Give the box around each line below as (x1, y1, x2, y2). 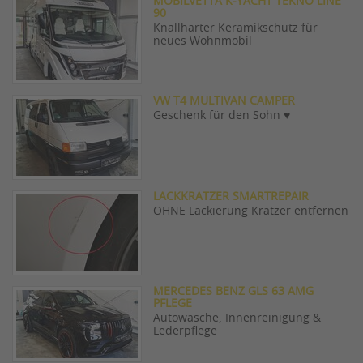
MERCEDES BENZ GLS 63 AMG (153, 286, 314, 297)
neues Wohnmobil (153, 36, 252, 47)
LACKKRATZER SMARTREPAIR (153, 191, 309, 203)
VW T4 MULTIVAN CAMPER (153, 96, 295, 107)
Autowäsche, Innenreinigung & (153, 313, 321, 324)
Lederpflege (153, 326, 217, 337)
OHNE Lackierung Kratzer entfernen (153, 206, 348, 217)
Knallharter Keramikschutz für (153, 23, 318, 34)
